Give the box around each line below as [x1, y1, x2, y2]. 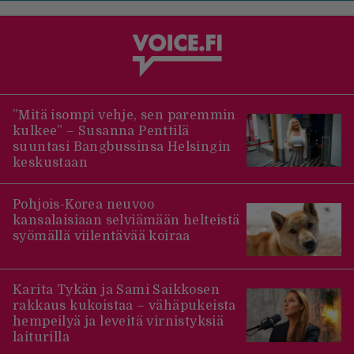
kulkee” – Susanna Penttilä [13, 123, 190, 138]
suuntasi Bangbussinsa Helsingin [13, 139, 232, 154]
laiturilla [13, 330, 70, 345]
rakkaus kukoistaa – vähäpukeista [13, 299, 236, 314]
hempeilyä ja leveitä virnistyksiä [13, 314, 224, 330]
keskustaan [13, 155, 88, 170]
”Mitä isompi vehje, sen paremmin [13, 107, 236, 122]
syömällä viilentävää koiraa [13, 228, 190, 243]
